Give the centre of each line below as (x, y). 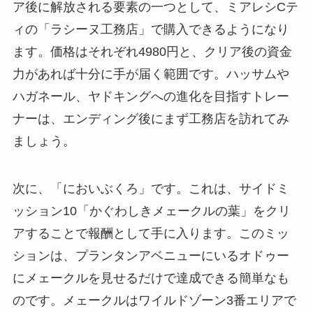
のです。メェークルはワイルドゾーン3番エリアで (154, 301)
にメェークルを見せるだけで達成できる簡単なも (151, 278)
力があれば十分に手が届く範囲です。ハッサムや (151, 74)
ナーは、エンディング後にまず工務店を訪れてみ (151, 119)
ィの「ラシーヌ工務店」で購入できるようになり (151, 30)
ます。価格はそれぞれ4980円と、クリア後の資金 (152, 52)
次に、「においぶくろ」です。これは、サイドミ (151, 189)
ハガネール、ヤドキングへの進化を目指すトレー (151, 97)
